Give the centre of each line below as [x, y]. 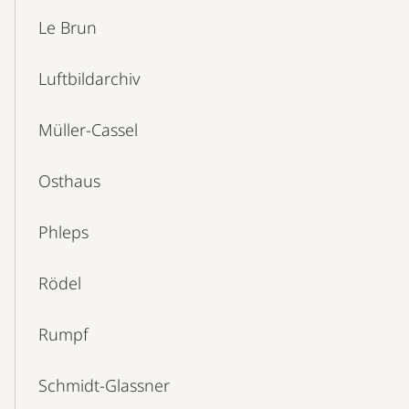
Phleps [63, 232]
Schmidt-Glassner [104, 385]
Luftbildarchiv [89, 79]
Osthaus [69, 181]
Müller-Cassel [88, 130]
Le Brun [68, 27]
